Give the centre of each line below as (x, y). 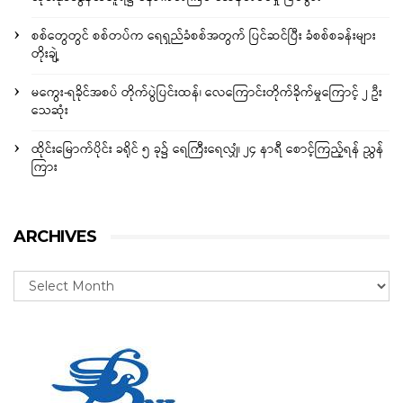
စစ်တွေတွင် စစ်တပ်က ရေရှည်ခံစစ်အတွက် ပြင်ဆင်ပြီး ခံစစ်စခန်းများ (204, 37)
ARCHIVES (55, 237)
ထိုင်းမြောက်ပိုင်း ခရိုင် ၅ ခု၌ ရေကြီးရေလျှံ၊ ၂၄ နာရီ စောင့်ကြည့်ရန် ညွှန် (208, 150)
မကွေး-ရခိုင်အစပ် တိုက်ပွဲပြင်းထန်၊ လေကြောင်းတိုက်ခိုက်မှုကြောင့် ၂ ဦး (207, 94)
